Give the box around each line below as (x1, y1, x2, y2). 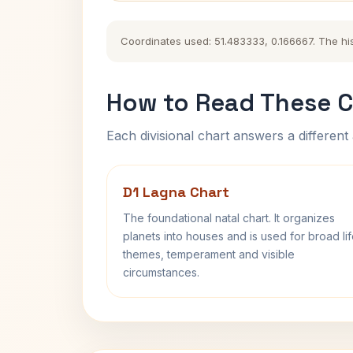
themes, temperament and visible (123, 247, 295, 261)
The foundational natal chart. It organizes (123, 211, 335, 225)
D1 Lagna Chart (123, 183, 229, 201)
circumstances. (123, 266, 199, 279)
